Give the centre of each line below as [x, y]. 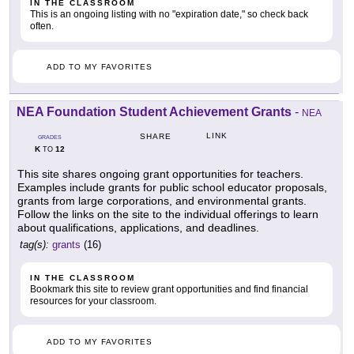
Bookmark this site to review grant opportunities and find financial [169, 290]
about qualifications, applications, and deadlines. [138, 228]
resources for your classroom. [93, 301]
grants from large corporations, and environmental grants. [162, 201]
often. [42, 26]
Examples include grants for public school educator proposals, [172, 188]
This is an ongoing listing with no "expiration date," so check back [169, 15]
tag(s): [34, 245]
